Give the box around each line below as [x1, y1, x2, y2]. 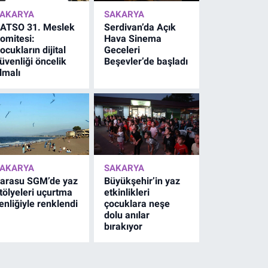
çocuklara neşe [104, 197, 170, 209]
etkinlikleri [104, 186, 150, 198]
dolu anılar [104, 209, 150, 221]
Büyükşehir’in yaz [104, 175, 181, 187]
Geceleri [104, 44, 141, 56]
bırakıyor [104, 220, 143, 232]
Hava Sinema [104, 32, 162, 44]
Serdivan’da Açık [104, 21, 176, 33]
